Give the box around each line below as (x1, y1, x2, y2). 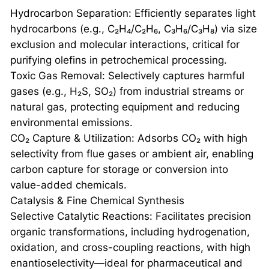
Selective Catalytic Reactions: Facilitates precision (10, 210, 251, 223)
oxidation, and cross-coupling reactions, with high (10, 241, 250, 254)
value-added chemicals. (10, 179, 127, 192)
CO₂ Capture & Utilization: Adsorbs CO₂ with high (10, 132, 247, 145)
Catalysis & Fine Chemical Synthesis (10, 195, 184, 207)
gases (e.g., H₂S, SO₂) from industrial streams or (10, 85, 244, 98)
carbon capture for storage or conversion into (10, 163, 228, 176)
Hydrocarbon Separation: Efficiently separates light (10, 7, 256, 20)
